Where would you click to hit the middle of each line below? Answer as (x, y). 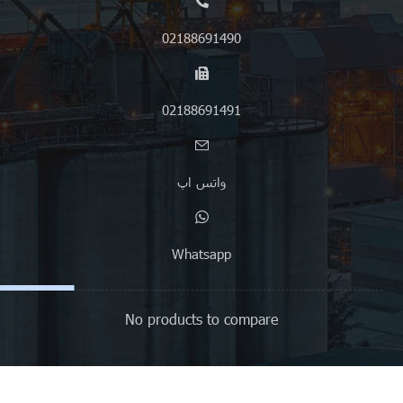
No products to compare (201, 319)
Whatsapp (201, 254)
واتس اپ (201, 182)
